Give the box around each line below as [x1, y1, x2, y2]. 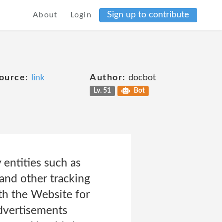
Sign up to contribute [107, 10, 189, 19]
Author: [90, 73, 126, 82]
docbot [125, 73, 156, 82]
